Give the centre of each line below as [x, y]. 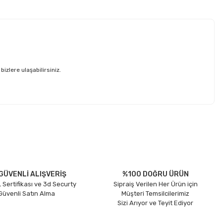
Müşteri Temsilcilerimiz [156, 193]
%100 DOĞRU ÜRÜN [155, 174]
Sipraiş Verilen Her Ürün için [155, 184]
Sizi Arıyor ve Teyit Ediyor [156, 203]
